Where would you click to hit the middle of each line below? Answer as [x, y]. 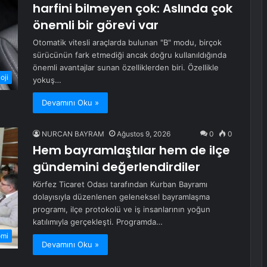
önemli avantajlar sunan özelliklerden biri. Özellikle [126, 68]
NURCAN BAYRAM [73, 134]
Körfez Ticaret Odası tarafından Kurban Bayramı [120, 184]
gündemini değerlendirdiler [117, 167]
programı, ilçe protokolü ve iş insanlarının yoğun [122, 209]
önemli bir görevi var [96, 25]
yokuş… [47, 80]
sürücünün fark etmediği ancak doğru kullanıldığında [130, 55]
